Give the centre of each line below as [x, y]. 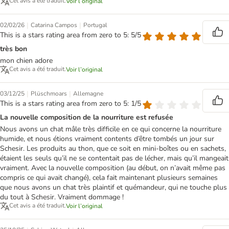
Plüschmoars [49, 94]
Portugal [95, 25]
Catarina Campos [54, 25]
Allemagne [88, 94]
